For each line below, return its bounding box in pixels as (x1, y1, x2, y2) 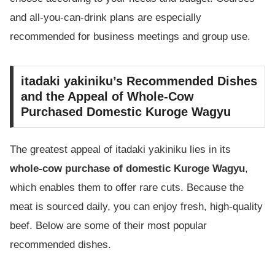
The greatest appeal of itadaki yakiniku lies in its (10, 144, 231, 156)
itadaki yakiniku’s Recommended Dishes (21, 74, 257, 88)
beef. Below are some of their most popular (10, 220, 207, 232)
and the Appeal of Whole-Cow (21, 90, 194, 104)
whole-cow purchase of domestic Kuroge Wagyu (10, 163, 245, 175)
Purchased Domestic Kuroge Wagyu (21, 105, 231, 119)
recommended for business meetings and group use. (10, 31, 250, 43)
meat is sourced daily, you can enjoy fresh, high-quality (10, 201, 263, 213)
